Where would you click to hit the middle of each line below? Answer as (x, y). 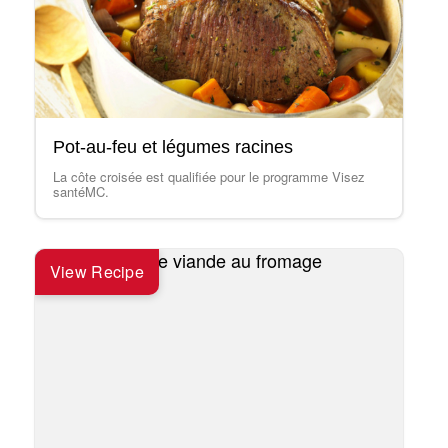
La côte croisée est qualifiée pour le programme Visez (208, 176)
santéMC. (80, 191)
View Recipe (97, 271)
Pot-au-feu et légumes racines (172, 147)
